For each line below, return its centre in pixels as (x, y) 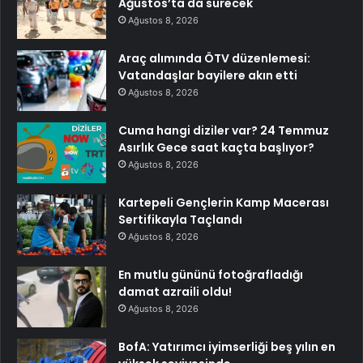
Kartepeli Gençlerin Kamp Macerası (224, 202)
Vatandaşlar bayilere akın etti (208, 75)
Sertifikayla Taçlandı (180, 219)
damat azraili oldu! (175, 291)
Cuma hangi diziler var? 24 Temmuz (224, 130)
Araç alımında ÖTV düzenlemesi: (214, 58)
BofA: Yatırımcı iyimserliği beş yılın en (227, 346)
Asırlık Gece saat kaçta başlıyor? (216, 147)
